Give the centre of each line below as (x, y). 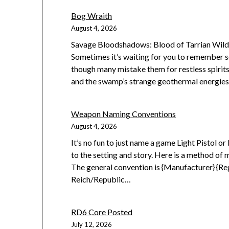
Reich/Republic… (101, 179)
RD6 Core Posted (102, 212)
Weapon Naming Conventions (124, 114)
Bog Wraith (92, 16)
